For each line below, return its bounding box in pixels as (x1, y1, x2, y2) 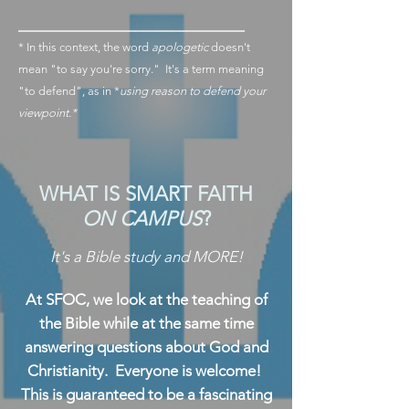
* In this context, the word (18, 40, 152, 54)
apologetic (152, 40, 208, 54)
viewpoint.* (18, 106, 77, 120)
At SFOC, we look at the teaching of (25, 290, 267, 309)
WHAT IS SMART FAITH (39, 182, 253, 206)
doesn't (208, 40, 250, 54)
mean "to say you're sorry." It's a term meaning (18, 62, 264, 76)
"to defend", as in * (18, 84, 120, 98)
